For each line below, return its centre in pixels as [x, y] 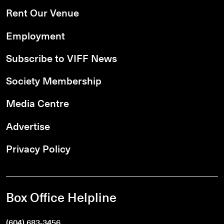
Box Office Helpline [61, 197]
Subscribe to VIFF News [61, 57]
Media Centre [37, 103]
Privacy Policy [38, 148]
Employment [35, 35]
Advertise [28, 125]
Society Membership [54, 80]
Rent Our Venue [42, 12]
